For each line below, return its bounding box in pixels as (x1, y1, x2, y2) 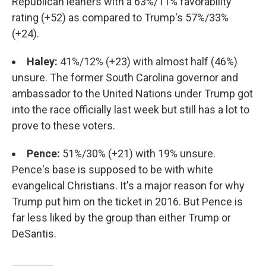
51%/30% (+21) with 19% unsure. (62, 147, 216, 160)
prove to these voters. (12, 119, 115, 132)
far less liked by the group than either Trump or (12, 211, 231, 224)
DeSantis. (12, 227, 56, 240)
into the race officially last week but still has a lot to (12, 103, 249, 116)
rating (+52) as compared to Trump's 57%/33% (12, 11, 229, 24)
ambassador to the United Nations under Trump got (12, 87, 253, 100)
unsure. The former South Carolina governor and (12, 71, 238, 84)
